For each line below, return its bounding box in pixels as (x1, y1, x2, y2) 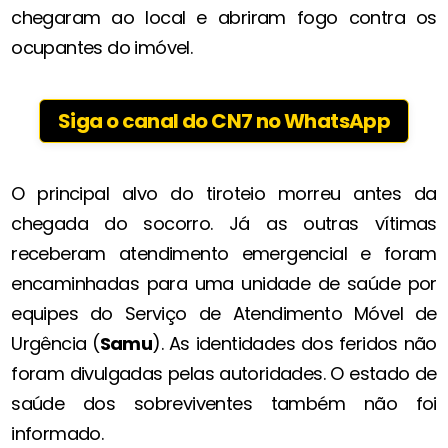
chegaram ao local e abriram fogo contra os (11, 5, 437, 31)
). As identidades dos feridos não (152, 331, 437, 357)
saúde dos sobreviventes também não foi (11, 391, 437, 417)
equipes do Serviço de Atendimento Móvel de (11, 301, 437, 327)
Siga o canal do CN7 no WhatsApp (57, 107, 391, 136)
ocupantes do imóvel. (11, 35, 193, 61)
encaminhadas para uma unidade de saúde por (11, 271, 437, 297)
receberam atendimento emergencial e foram (11, 241, 437, 267)
